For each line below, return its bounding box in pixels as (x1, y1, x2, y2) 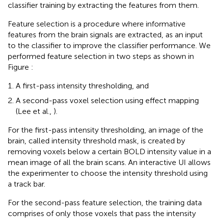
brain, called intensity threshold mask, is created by (8, 136, 185, 145)
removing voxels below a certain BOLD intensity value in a (8, 146, 211, 156)
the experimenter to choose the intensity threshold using (8, 168, 208, 178)
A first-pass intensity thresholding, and (16, 81, 149, 90)
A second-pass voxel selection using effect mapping (16, 95, 199, 105)
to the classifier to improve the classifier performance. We (8, 40, 211, 50)
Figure (8, 62, 31, 72)
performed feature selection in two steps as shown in (8, 51, 194, 61)
